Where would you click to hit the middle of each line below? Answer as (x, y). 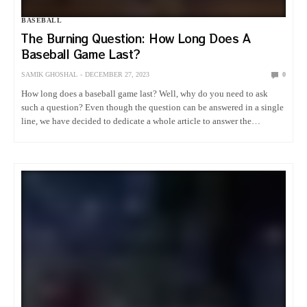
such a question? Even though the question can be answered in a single (153, 108)
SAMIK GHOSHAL (49, 75)
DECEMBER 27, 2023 (117, 75)
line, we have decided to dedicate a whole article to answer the (137, 121)
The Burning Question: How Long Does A (136, 39)
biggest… (39, 135)
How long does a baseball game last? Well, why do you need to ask (145, 94)
